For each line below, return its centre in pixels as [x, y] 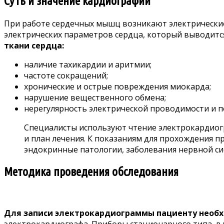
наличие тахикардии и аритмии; [88, 64]
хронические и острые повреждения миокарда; [117, 86]
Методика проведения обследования [91, 171]
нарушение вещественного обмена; [95, 97]
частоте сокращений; [66, 75]
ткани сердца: [34, 45]
